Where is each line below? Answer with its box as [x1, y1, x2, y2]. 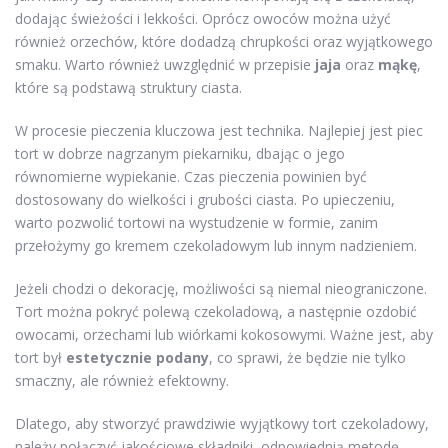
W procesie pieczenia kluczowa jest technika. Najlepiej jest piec [15, 121, 423, 140]
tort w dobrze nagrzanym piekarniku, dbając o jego [15, 144, 345, 163]
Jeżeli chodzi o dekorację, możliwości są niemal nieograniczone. [15, 279, 427, 298]
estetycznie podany [66, 348, 209, 367]
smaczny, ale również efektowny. [15, 371, 229, 390]
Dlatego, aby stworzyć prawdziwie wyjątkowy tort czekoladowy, [15, 414, 429, 433]
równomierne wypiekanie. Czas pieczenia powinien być [15, 167, 367, 186]
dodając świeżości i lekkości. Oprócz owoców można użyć [15, 9, 391, 28]
